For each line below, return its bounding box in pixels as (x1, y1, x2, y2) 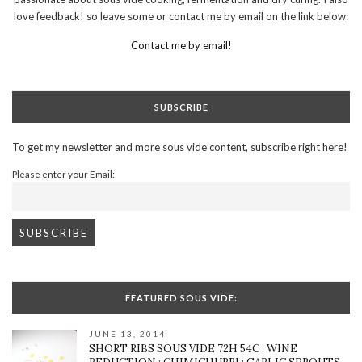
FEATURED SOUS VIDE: (124, 292, 238, 303)
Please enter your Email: (12, 167, 115, 179)
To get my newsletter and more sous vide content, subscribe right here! (12, 140, 347, 154)
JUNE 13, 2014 (89, 328, 166, 339)
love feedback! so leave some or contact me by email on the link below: (14, 9, 348, 23)
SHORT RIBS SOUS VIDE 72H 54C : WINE (89, 341, 297, 356)
